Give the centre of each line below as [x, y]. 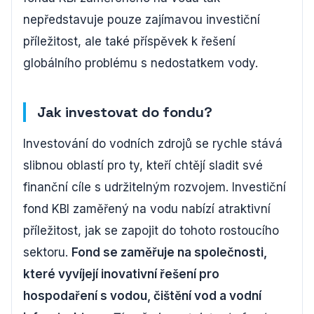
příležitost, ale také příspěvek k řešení [129, 41]
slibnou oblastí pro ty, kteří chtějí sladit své [143, 165]
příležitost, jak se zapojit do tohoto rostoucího [151, 231]
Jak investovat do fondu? [125, 112]
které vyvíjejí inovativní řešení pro [121, 274]
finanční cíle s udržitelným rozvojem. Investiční [155, 187]
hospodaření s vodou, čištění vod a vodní [142, 296]
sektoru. [47, 252]
